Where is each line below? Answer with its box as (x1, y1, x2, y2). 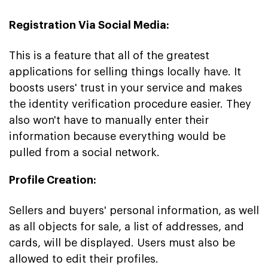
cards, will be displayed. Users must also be (9, 237, 235, 248)
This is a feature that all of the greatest (9, 50, 209, 61)
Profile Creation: (9, 174, 96, 185)
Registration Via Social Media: (9, 19, 169, 31)
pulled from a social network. (9, 147, 160, 158)
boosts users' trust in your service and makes (9, 82, 242, 93)
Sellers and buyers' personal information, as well (9, 205, 259, 216)
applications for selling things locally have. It (9, 66, 241, 77)
